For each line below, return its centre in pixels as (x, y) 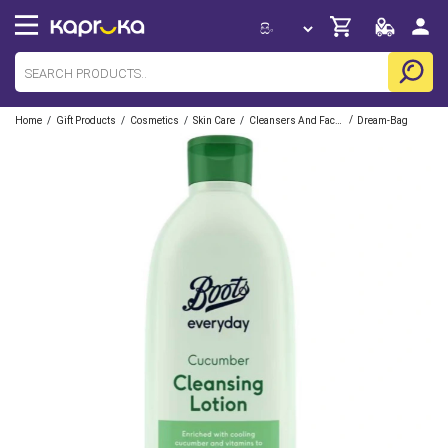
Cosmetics (154, 120)
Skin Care (214, 120)
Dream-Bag (382, 120)
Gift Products (86, 120)
